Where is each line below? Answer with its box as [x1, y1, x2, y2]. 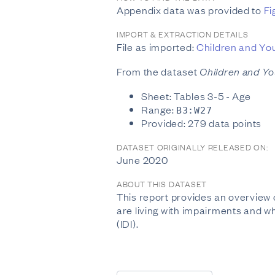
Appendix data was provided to [117, 3, 264, 17]
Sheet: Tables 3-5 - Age [141, 89, 251, 103]
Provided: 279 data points [141, 116, 261, 130]
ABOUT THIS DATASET [117, 177, 207, 190]
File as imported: [117, 40, 196, 53]
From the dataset [117, 64, 200, 78]
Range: [141, 103, 177, 116]
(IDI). [117, 217, 139, 230]
